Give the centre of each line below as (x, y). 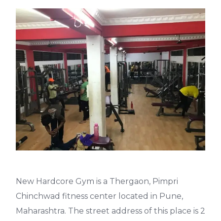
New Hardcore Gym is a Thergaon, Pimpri (97, 181)
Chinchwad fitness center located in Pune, (99, 196)
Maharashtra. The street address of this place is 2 (110, 211)
